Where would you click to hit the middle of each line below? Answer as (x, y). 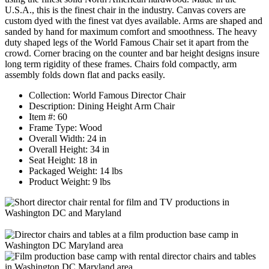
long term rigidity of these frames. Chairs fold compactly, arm (121, 64)
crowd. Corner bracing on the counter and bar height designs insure (132, 53)
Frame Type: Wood (65, 128)
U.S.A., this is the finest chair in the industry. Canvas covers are (125, 10)
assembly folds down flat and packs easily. (85, 75)
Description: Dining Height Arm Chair (102, 106)
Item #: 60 (48, 117)
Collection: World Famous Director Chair (107, 95)
